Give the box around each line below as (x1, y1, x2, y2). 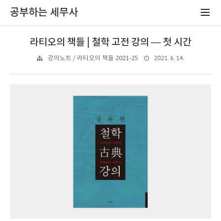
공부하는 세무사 (10, 6, 78, 19)
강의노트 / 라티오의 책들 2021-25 (48, 55, 138, 62)
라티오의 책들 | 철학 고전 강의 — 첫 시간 (30, 37, 191, 48)
